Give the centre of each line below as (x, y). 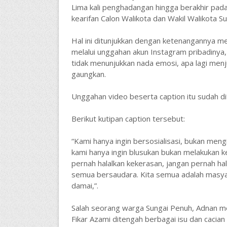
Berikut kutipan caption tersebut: (128, 119)
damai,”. (85, 185)
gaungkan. (88, 74)
